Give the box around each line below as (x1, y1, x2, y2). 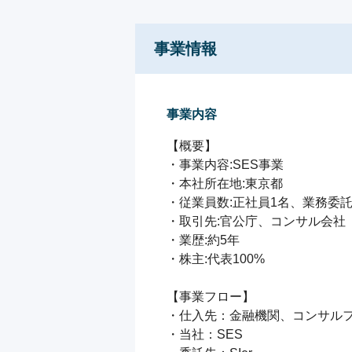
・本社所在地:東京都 (167, 177, 283, 190)
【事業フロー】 (167, 290, 255, 303)
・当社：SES (167, 328, 243, 341)
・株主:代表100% (167, 252, 265, 266)
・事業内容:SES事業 (167, 158, 284, 171)
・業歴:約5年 (167, 233, 240, 247)
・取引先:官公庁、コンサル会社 (167, 214, 346, 228)
